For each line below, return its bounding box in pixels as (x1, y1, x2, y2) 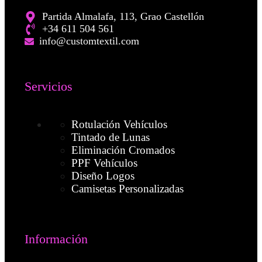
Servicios (24, 78, 73, 94)
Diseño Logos (71, 170, 135, 182)
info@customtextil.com (39, 35, 139, 47)
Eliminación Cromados (71, 144, 175, 157)
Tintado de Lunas (71, 131, 150, 144)
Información (24, 231, 88, 246)
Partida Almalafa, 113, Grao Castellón (42, 11, 204, 23)
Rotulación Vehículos (71, 118, 167, 131)
